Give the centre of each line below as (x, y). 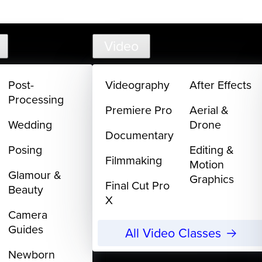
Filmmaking (134, 160)
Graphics (212, 178)
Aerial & (209, 110)
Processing (36, 99)
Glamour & (35, 174)
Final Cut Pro (138, 185)
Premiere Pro (139, 110)
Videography (138, 85)
